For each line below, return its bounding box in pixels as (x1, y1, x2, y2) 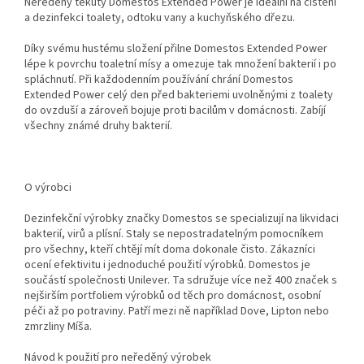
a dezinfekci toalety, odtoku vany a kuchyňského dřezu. (24, 9, 295, 26)
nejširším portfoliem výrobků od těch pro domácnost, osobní (24, 287, 321, 304)
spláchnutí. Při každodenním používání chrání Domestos (24, 71, 293, 88)
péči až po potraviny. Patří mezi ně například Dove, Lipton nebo (24, 302, 329, 319)
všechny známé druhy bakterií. (24, 117, 172, 134)
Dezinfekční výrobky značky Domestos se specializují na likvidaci (24, 210, 339, 227)
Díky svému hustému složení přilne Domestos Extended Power (24, 40, 327, 57)
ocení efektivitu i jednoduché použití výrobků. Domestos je (24, 256, 310, 273)
